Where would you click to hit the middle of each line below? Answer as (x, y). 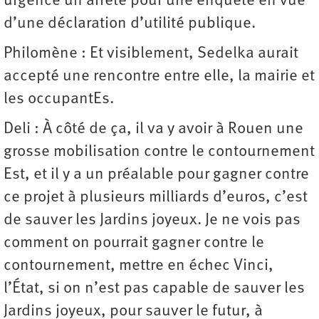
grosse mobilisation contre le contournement (159, 152)
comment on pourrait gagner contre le (134, 244)
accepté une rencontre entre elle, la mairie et (159, 77)
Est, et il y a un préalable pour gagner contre (156, 175)
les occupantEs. (61, 100)
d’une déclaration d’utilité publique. (130, 24)
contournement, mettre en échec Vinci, (138, 266)
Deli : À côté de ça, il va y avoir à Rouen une (153, 130)
